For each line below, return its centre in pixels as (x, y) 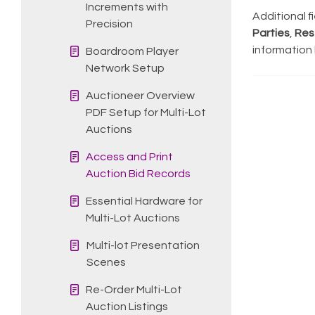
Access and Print (129, 156)
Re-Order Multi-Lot (134, 289)
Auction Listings (127, 306)
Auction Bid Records (138, 173)
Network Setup (125, 68)
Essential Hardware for (144, 201)
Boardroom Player (132, 51)
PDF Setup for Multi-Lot (146, 112)
